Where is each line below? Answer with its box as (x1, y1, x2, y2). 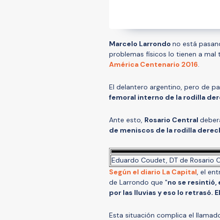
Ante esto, (109, 115, 144, 124)
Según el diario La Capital (109, 167, 197, 176)
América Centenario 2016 (109, 59, 198, 69)
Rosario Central (144, 115, 200, 124)
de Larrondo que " (109, 177, 167, 187)
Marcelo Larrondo (109, 39, 172, 48)
